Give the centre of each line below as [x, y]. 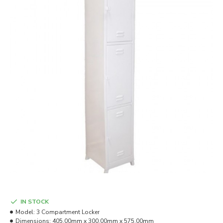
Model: [25, 212]
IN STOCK [35, 202]
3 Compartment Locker [68, 212]
